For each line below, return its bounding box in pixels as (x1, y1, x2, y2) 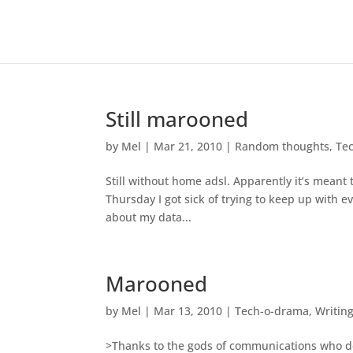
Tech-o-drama (235, 303, 310, 318)
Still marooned (106, 105, 249, 133)
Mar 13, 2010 (154, 303, 223, 318)
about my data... (106, 210, 192, 225)
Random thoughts (235, 139, 330, 154)
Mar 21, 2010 (154, 139, 223, 154)
